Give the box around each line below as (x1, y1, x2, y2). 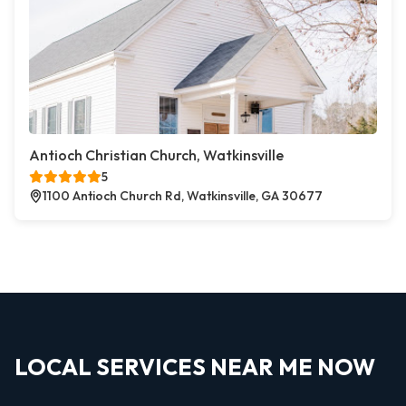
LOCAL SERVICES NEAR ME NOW (14, 353, 375, 382)
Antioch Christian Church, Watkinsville (29, 146, 284, 164)
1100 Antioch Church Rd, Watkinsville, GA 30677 (43, 188, 323, 204)
